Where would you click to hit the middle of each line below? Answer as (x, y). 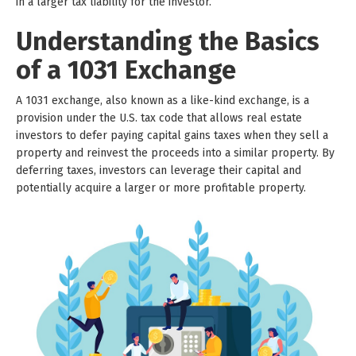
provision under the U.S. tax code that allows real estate (159, 118)
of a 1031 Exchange (126, 70)
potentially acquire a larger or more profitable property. (161, 188)
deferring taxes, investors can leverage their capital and (159, 170)
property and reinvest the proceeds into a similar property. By (175, 153)
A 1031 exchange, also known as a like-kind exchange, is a (163, 101)
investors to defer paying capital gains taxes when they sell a (172, 135)
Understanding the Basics (168, 41)
